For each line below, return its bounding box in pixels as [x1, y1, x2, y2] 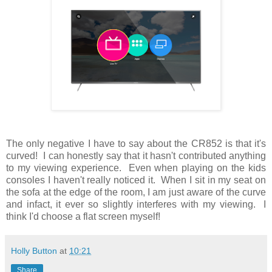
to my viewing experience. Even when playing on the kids [6, 163, 266, 174]
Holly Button [11, 246, 57, 256]
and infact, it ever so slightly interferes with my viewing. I [6, 199, 266, 210]
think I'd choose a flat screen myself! [6, 211, 160, 222]
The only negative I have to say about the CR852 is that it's [6, 138, 266, 149]
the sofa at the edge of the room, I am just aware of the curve [6, 187, 266, 198]
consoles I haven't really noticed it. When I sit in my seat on [6, 175, 266, 186]
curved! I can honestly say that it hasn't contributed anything [6, 151, 266, 161]
